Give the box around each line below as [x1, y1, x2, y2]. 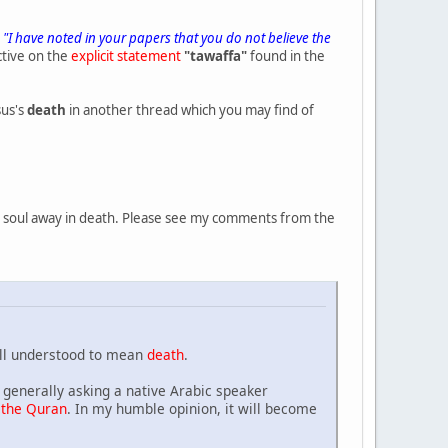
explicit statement [71, 46, 181, 65]
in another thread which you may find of [66, 100, 314, 119]
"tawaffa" [184, 46, 247, 65]
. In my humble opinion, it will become [67, 399, 317, 419]
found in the [247, 46, 325, 65]
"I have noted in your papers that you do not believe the [3, 28, 331, 47]
